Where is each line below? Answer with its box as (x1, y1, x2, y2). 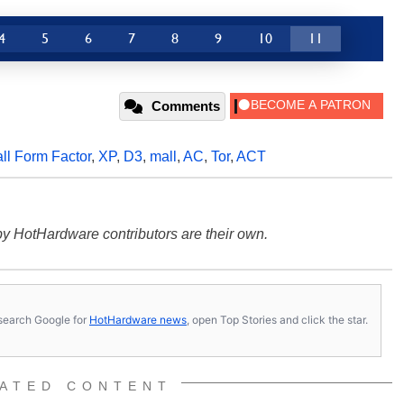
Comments (151, 97, 220, 114)
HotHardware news (89, 313, 187, 327)
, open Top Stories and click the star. (187, 313, 368, 327)
